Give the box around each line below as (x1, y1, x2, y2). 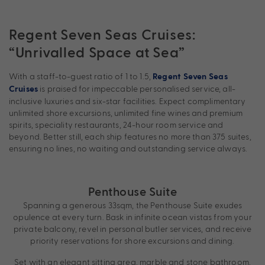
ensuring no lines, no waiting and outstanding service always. (9, 143, 248, 154)
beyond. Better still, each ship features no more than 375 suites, (9, 131, 251, 142)
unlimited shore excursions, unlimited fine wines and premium (9, 108, 243, 118)
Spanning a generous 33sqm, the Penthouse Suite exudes (22, 200, 243, 211)
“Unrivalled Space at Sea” (9, 43, 186, 61)
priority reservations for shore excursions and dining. (30, 235, 235, 246)
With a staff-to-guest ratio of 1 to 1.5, (9, 71, 153, 82)
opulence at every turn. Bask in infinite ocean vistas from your (13, 212, 252, 222)
